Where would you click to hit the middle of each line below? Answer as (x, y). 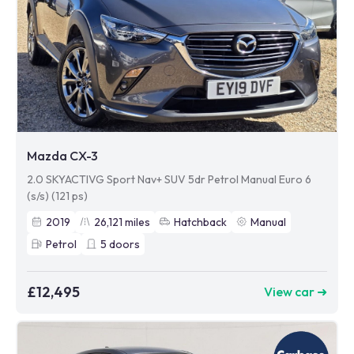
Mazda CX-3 (62, 155)
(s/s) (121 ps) (57, 196)
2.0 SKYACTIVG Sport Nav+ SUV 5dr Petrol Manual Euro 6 (169, 179)
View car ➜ (296, 292)
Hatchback (200, 222)
